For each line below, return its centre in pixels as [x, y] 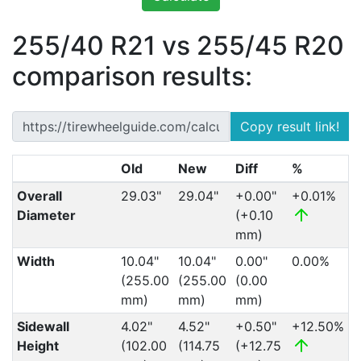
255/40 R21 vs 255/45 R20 [178, 46]
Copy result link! [290, 127]
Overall [39, 196]
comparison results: [132, 76]
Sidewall [43, 326]
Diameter [46, 215]
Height [37, 346]
